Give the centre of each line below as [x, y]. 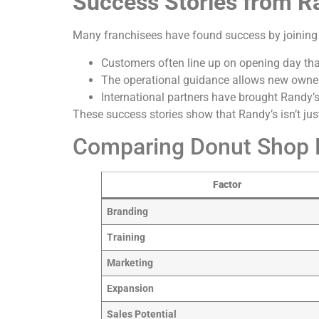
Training [126, 238]
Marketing [130, 263]
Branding [128, 212]
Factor [227, 185]
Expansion [131, 289]
